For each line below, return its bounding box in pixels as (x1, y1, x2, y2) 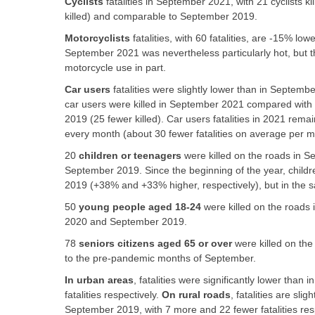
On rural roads (162, 289, 231, 300)
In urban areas (65, 274, 134, 285)
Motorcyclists (65, 32, 130, 44)
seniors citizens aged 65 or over (79, 238, 232, 249)
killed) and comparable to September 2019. (65, 11, 257, 22)
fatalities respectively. (65, 289, 162, 300)
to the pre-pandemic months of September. (65, 252, 256, 264)
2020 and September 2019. (65, 216, 187, 227)
